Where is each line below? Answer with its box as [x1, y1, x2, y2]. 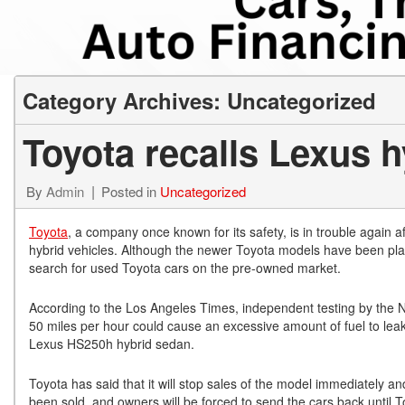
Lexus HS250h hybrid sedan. [29, 334, 194, 353]
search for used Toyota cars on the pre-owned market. [29, 259, 341, 277]
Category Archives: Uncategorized [23, 85, 376, 116]
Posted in [101, 182, 160, 201]
